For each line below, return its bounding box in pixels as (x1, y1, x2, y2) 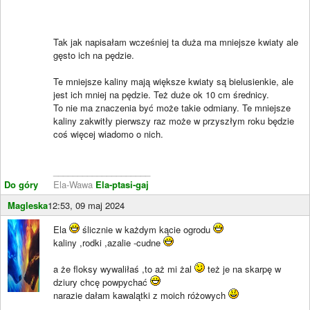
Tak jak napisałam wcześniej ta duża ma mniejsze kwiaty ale (53, 35, 298, 48)
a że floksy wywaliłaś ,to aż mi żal (53, 262, 194, 275)
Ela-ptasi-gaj (95, 177, 149, 191)
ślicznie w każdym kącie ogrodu (80, 222, 213, 236)
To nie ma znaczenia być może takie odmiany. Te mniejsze (53, 100, 291, 114)
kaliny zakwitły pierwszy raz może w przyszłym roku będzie (53, 113, 294, 127)
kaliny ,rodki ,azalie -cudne (53, 235, 163, 249)
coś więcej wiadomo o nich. (53, 127, 163, 140)
